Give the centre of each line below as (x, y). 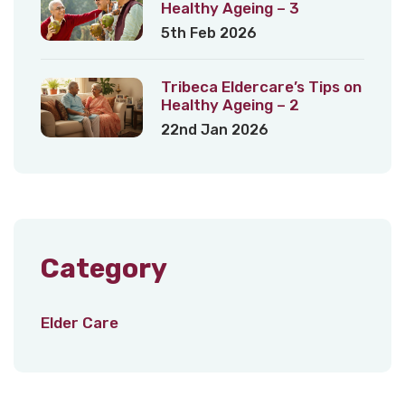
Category (104, 269)
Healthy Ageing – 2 (230, 105)
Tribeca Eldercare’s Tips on (261, 87)
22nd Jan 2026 (214, 130)
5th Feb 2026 (208, 33)
